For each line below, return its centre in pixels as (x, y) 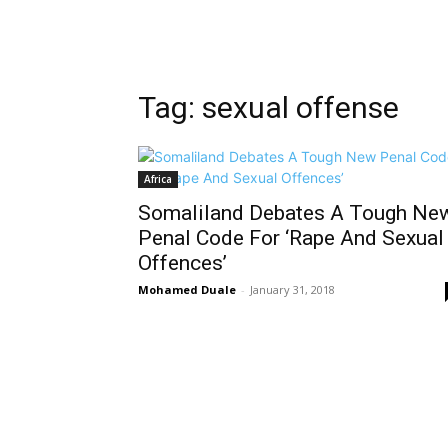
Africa (158, 179)
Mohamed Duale (187, 290)
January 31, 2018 (292, 290)
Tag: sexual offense (268, 108)
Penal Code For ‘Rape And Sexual (291, 238)
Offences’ (182, 263)
